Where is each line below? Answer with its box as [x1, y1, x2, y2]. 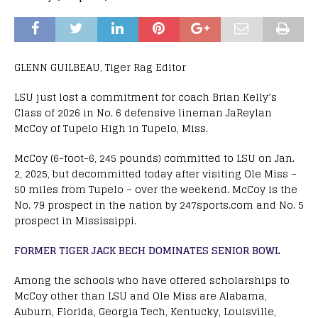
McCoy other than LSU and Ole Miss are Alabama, [14, 286, 267, 305]
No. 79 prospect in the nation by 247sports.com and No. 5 [14, 195, 304, 214]
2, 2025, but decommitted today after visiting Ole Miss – [14, 164, 297, 182]
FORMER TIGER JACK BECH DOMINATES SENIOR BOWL [14, 241, 280, 259]
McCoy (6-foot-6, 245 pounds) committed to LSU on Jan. [14, 148, 295, 167]
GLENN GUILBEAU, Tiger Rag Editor [14, 57, 186, 76]
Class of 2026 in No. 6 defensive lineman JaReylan [14, 103, 272, 121]
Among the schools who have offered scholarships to [14, 270, 290, 289]
